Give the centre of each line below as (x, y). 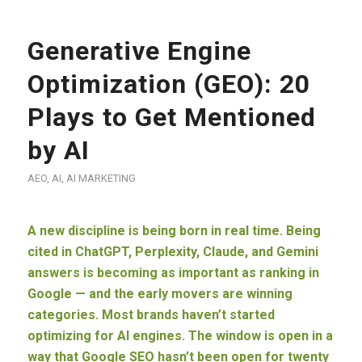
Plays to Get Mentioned (171, 117)
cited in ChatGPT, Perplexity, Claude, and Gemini (173, 251)
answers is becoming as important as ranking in (173, 272)
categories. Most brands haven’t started (151, 314)
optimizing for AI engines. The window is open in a (180, 335)
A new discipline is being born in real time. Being (174, 230)
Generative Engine (139, 51)
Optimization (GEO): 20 (168, 84)
